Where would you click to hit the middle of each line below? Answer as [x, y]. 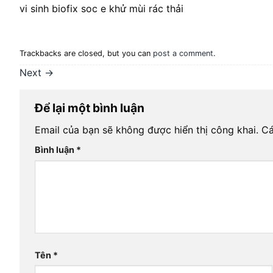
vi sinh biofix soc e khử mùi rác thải [101, 8]
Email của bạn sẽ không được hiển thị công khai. [147, 130]
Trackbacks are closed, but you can [86, 53]
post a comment [183, 53]
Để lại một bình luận [91, 108]
